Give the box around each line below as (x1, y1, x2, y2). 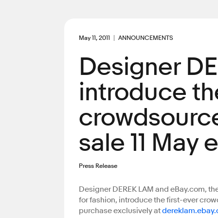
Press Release (79, 162, 117, 169)
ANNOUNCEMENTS (118, 34, 173, 41)
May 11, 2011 (79, 34, 110, 41)
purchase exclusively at (79, 206, 161, 216)
